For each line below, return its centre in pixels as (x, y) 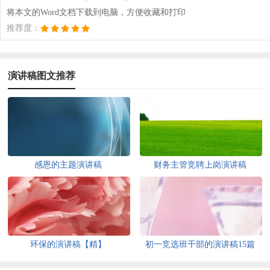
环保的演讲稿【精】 (68, 244)
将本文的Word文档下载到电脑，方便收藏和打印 (96, 12)
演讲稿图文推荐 (42, 75)
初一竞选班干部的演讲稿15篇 (200, 244)
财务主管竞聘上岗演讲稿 (200, 165)
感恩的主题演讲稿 (68, 165)
